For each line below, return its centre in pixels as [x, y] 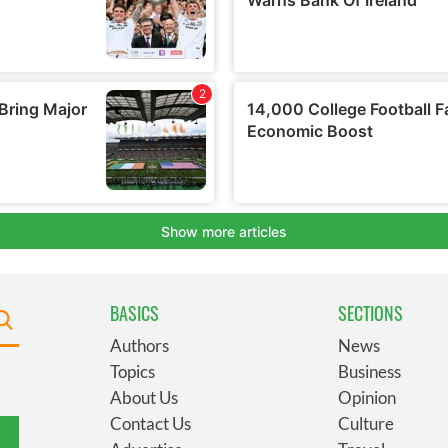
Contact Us [150, 423]
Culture [366, 423]
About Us [144, 397]
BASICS [134, 312]
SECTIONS [370, 312]
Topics [132, 371]
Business [369, 371]
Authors [139, 345]
